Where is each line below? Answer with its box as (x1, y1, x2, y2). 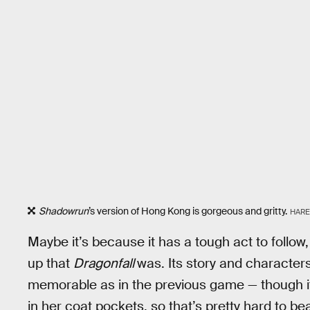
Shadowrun (39, 205, 89, 218)
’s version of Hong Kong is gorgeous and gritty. (89, 205, 287, 218)
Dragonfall (73, 254, 137, 272)
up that (28, 254, 73, 272)
